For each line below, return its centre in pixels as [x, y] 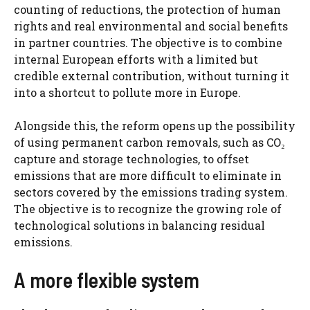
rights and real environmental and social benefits [151, 26]
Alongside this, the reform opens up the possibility [155, 126]
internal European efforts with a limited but [136, 60]
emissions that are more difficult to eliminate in [148, 176]
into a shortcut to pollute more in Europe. [127, 93]
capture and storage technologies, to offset [131, 159]
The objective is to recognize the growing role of [148, 209]
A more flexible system [107, 280]
